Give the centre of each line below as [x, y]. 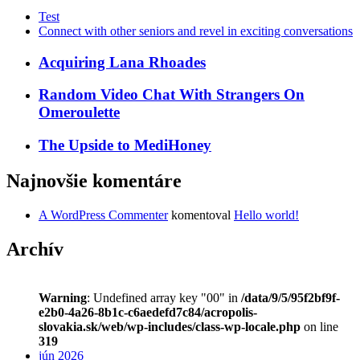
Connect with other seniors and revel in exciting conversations [196, 31]
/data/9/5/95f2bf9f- [290, 297]
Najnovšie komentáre [94, 180]
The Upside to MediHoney [125, 145]
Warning [63, 297]
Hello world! [266, 215]
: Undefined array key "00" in [164, 297]
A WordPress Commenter [103, 215]
